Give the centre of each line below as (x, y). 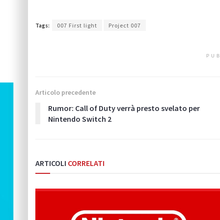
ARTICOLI (51, 163)
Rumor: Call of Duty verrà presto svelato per (124, 108)
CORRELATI (85, 163)
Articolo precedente (66, 92)
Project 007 (125, 25)
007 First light (77, 25)
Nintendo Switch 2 (80, 119)
